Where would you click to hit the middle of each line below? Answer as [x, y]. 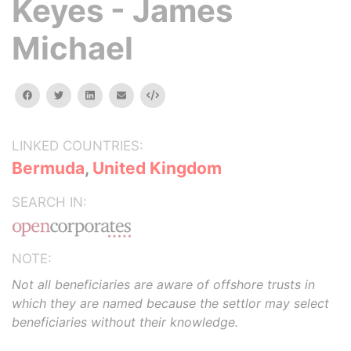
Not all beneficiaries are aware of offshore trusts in [163, 284]
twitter [79, 94]
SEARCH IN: [49, 202]
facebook [54, 94]
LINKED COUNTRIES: [78, 146]
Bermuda [48, 168]
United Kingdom [157, 168]
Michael [72, 48]
